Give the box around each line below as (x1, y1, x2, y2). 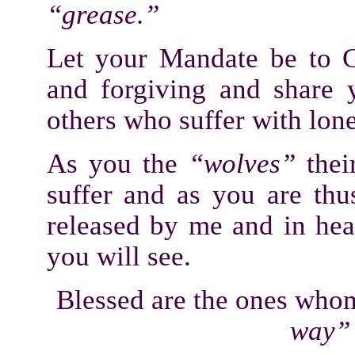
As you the (46, 148, 189, 178)
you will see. (46, 241, 191, 271)
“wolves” (188, 148, 307, 178)
